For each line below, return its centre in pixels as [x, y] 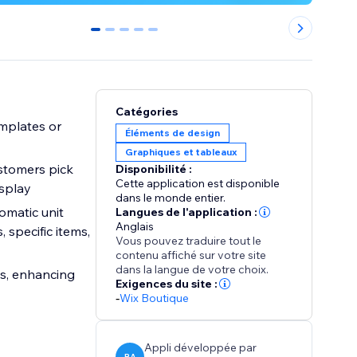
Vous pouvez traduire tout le [189, 241]
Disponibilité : [154, 169]
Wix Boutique [155, 298]
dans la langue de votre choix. [192, 270]
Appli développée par [201, 348]
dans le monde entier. [171, 198]
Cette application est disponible [198, 184]
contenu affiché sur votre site [191, 255]
